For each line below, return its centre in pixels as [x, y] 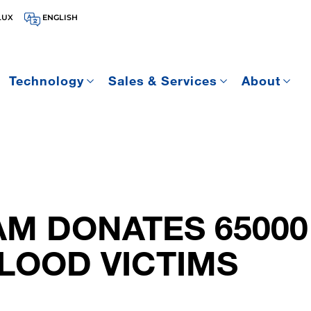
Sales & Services [163, 81]
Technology [46, 81]
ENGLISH [60, 17]
